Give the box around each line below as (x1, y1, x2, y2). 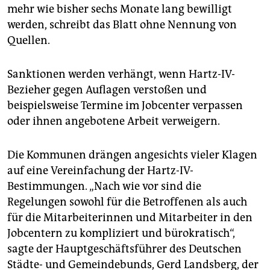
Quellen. (7, 34, 50, 48)
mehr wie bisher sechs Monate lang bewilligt (7, 2, 232, 16)
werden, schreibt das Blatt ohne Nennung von (7, 18, 237, 32)
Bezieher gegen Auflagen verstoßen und (7, 83, 207, 97)
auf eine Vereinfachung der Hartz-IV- (7, 164, 193, 178)
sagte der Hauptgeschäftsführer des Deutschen (7, 242, 242, 256)
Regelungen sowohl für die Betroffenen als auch (7, 195, 247, 209)
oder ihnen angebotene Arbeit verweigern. (7, 115, 220, 128)
